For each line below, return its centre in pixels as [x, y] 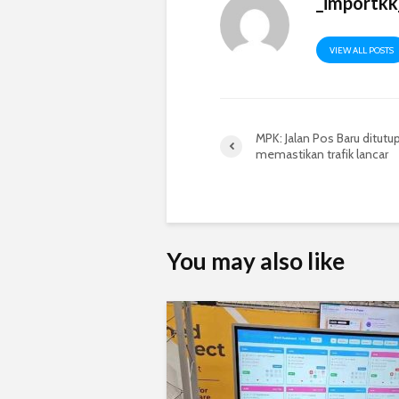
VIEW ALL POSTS [362, 51]
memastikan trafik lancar [322, 155]
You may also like [256, 261]
